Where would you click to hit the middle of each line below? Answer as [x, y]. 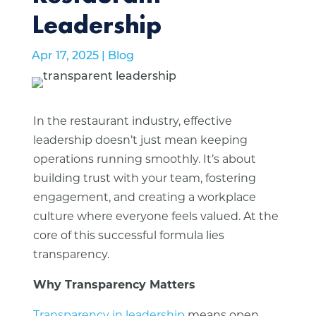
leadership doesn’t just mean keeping [140, 141]
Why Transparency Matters [114, 286]
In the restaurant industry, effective [132, 122]
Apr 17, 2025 [65, 56]
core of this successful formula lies [128, 236]
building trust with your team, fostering [144, 179]
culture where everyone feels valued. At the [156, 217]
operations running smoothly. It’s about [144, 160]
